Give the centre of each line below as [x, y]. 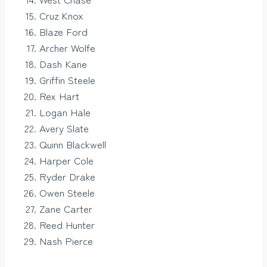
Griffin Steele [67, 80]
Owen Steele [67, 193]
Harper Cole [66, 160]
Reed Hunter [67, 225]
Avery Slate [64, 128]
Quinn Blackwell [73, 144]
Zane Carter [66, 209]
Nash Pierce [66, 241]
